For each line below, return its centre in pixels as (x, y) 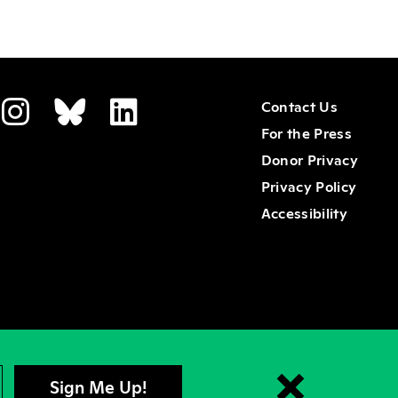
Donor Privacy (309, 159)
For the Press (306, 132)
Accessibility (304, 212)
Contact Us (299, 106)
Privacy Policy (309, 186)
